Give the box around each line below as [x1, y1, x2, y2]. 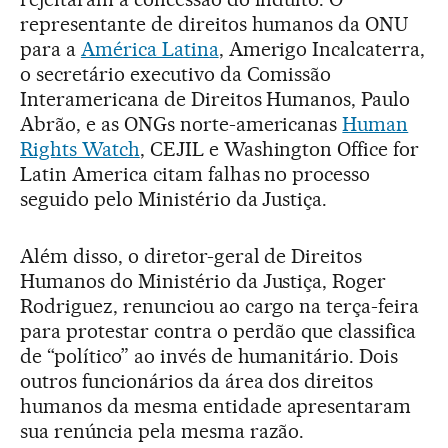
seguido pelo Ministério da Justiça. [20, 186, 328, 211]
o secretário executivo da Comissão [20, 61, 332, 86]
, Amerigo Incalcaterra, [218, 36, 426, 61]
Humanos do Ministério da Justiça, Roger [20, 268, 387, 293]
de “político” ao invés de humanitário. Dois [20, 343, 399, 368]
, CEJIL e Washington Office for [139, 136, 420, 161]
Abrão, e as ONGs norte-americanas [20, 111, 343, 136]
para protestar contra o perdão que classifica [20, 318, 417, 343]
